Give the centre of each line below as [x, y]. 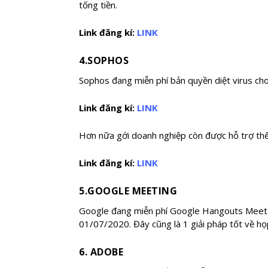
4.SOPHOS [104, 61]
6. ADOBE [101, 252]
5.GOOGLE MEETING [128, 191]
